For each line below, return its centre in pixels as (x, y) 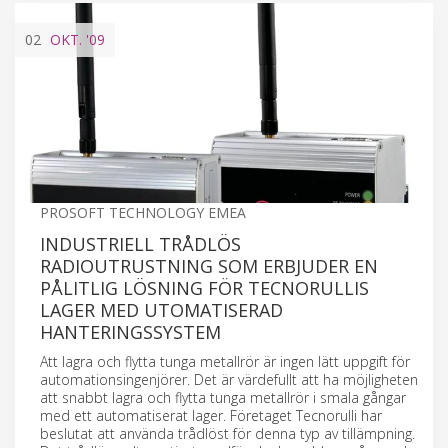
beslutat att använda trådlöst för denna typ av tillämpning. (227, 433)
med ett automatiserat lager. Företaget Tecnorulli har (211, 415)
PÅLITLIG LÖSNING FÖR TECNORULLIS (204, 287)
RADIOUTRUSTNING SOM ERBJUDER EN (209, 265)
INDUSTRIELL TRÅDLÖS (140, 243)
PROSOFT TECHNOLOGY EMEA (143, 212)
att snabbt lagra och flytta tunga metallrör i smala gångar (223, 397)
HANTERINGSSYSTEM (130, 331)
